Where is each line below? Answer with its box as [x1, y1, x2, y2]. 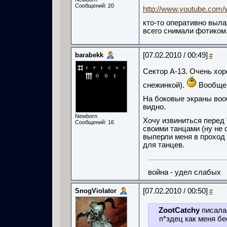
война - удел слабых [147, 168, 221, 176]
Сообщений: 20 [74, 3, 114, 9]
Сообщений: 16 [74, 119, 114, 125]
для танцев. [142, 141, 184, 149]
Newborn [74, 113, 97, 119]
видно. [142, 103, 166, 111]
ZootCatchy [158, 206, 200, 214]
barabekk [74, 51, 103, 59]
